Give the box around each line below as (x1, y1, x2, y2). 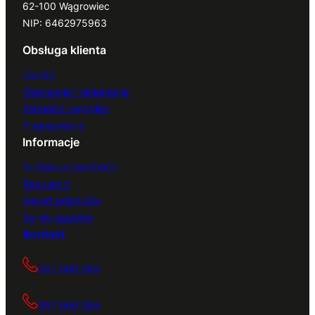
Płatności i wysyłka (22, 102, 109, 114)
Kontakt (22, 226, 65, 241)
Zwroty (22, 68, 55, 80)
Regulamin (22, 176, 70, 189)
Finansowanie (22, 119, 84, 131)
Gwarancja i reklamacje (22, 85, 129, 97)
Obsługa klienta (22, 43, 106, 58)
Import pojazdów (22, 193, 101, 206)
